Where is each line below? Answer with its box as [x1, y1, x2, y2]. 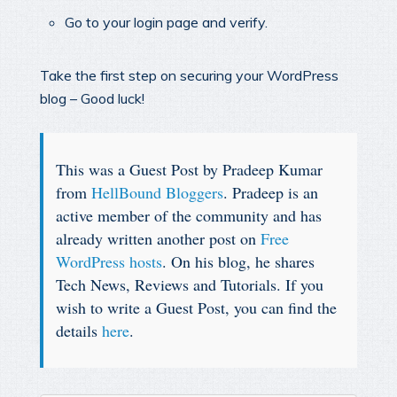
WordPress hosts [56, 251, 162, 273]
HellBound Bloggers [91, 182, 223, 204]
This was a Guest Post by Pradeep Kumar [56, 159, 323, 181]
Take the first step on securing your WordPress [40, 66, 339, 84]
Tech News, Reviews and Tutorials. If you [56, 274, 323, 296]
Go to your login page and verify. [65, 13, 268, 32]
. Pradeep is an [223, 182, 318, 204]
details [56, 320, 102, 342]
